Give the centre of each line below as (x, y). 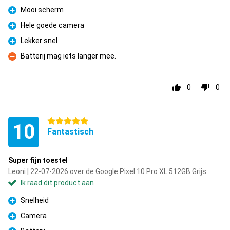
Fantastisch (70, 132)
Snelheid (35, 200)
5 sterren (62, 121)
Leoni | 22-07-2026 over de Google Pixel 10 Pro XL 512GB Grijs (107, 171)
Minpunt (22, 62)
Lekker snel (39, 41)
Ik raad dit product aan (57, 183)
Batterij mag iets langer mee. (68, 56)
